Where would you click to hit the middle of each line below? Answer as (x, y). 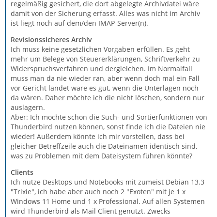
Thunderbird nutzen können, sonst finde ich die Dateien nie (108, 126)
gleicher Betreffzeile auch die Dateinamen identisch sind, (104, 146)
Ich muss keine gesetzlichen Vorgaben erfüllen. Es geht (100, 49)
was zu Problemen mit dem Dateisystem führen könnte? (101, 155)
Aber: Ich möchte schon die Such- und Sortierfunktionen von (109, 117)
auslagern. (28, 107)
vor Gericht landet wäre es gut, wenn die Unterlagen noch (105, 88)
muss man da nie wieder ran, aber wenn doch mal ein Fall (105, 78)
